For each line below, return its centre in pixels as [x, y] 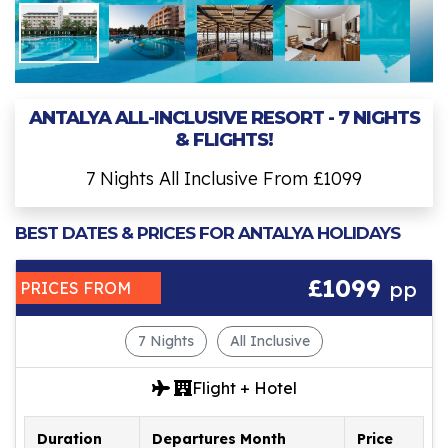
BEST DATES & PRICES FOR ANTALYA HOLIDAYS [207, 233]
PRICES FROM [75, 288]
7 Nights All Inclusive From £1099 [224, 179]
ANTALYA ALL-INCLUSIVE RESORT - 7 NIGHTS [224, 118]
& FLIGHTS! [224, 140]
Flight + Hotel [244, 388]
